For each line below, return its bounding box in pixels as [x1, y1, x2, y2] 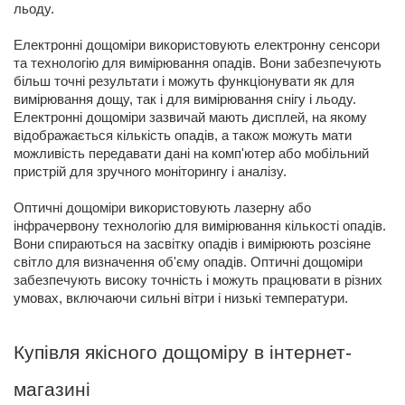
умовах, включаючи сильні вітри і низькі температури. [14, 291, 348, 306]
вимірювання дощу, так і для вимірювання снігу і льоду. [14, 92, 356, 108]
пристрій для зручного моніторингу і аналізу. [14, 165, 287, 180]
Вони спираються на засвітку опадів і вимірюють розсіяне [14, 237, 371, 252]
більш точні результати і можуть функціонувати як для [14, 74, 354, 89]
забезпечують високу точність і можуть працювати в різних [14, 273, 382, 288]
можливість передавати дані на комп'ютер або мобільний [14, 146, 369, 162]
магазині [14, 379, 90, 401]
